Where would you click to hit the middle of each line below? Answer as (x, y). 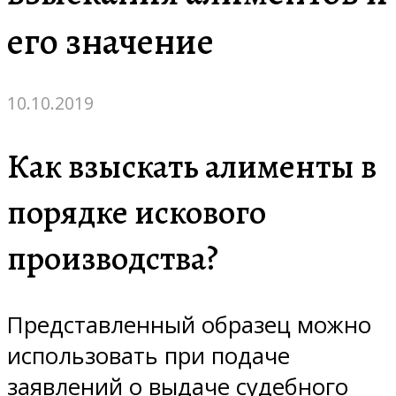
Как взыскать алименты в (192, 166)
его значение (110, 42)
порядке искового (137, 212)
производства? (113, 258)
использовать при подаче (148, 355)
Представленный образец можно (189, 324)
